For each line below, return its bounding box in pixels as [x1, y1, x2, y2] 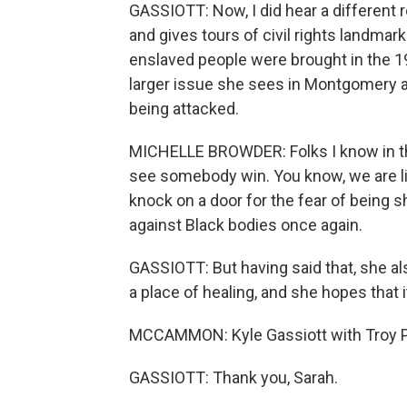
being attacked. [129, 99, 239, 118]
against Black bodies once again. [129, 215, 362, 234]
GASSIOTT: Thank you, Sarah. [129, 368, 338, 387]
